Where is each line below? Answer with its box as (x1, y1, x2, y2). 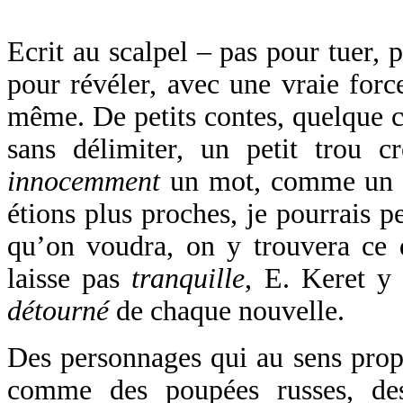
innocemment (7, 166, 170, 198)
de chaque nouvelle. (109, 295, 345, 327)
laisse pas (7, 263, 132, 295)
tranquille (131, 263, 246, 295)
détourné (7, 295, 109, 327)
